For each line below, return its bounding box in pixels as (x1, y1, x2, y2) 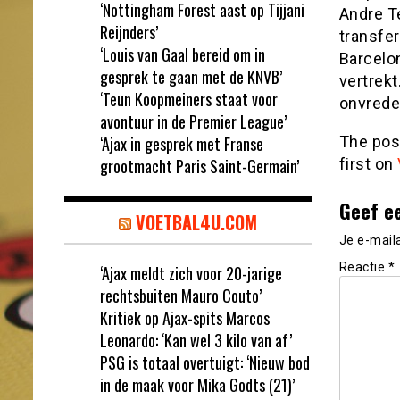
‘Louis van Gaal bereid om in (100, 42, 265, 66)
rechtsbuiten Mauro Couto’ (100, 283, 262, 307)
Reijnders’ (100, 20, 158, 44)
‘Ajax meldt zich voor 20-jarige (100, 261, 282, 285)
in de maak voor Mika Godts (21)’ (100, 372, 295, 396)
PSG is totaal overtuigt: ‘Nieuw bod (100, 350, 310, 374)
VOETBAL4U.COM (136, 208, 258, 236)
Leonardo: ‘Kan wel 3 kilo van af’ (100, 328, 292, 352)
